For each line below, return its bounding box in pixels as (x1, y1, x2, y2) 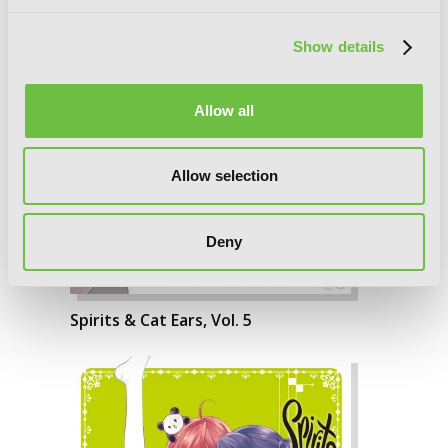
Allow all (194, 101, 254, 119)
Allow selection (170, 167, 278, 184)
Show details (293, 38, 385, 55)
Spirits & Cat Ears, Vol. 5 (70, 309, 252, 331)
